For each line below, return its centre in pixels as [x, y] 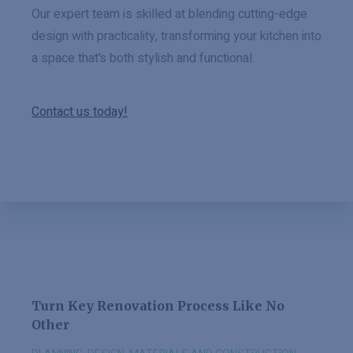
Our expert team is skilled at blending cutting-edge [169, 14]
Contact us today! [80, 112]
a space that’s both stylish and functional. [143, 58]
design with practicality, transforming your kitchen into [176, 36]
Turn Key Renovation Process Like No [158, 306]
